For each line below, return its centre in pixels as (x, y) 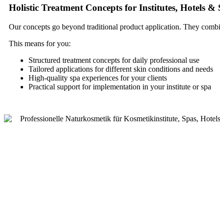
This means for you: (40, 43)
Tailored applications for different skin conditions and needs (121, 69)
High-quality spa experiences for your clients (98, 78)
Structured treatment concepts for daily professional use (114, 60)
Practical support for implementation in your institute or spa (120, 86)
